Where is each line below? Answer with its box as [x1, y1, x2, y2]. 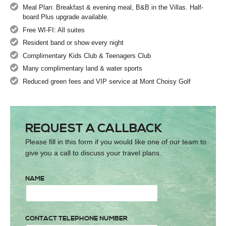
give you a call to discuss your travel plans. [25, 148, 161, 157]
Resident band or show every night [23, 39, 124, 47]
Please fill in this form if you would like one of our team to [25, 137, 206, 146]
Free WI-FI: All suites [23, 26, 85, 34]
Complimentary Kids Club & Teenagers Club [23, 51, 151, 60]
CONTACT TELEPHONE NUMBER [25, 214, 128, 222]
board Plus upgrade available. [23, 13, 109, 21]
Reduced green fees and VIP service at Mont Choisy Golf [23, 77, 191, 85]
